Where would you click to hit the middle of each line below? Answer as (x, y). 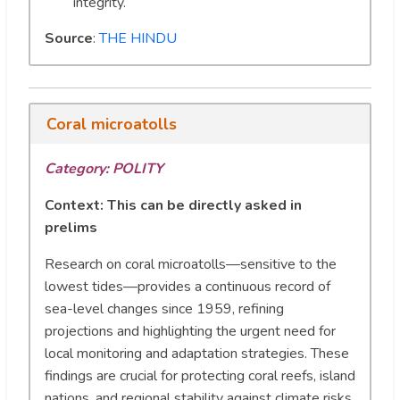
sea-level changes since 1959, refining (164, 308)
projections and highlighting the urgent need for (190, 331)
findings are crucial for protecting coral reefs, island (200, 375)
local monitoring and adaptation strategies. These (197, 353)
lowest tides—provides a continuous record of (187, 286)
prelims (71, 227)
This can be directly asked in (204, 205)
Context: (74, 205)
